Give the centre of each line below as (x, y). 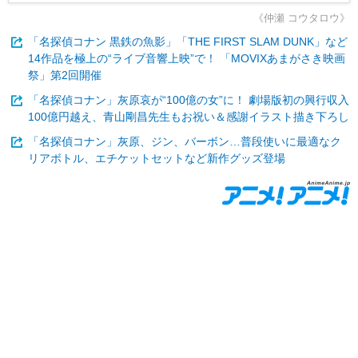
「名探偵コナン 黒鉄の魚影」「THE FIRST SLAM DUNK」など (188, 41)
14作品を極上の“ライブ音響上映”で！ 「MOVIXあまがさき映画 (187, 58)
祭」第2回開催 (65, 75)
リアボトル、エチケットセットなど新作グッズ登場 (157, 158)
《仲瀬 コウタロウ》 (302, 18)
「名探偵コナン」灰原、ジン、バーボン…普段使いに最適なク (185, 141)
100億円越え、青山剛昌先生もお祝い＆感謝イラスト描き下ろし (189, 116)
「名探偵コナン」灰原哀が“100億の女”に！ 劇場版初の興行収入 (189, 99)
